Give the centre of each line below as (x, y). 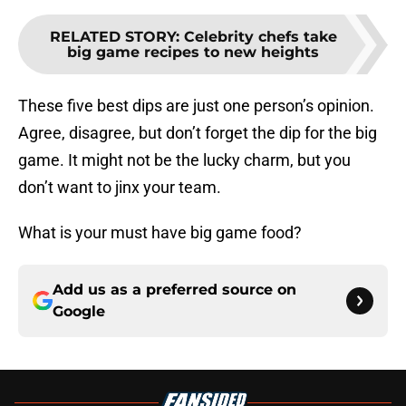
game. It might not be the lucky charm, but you (184, 160)
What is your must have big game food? (160, 233)
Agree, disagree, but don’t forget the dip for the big (198, 133)
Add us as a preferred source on (174, 290)
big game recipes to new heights (193, 53)
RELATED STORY (112, 37)
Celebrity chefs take (260, 37)
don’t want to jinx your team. (120, 188)
